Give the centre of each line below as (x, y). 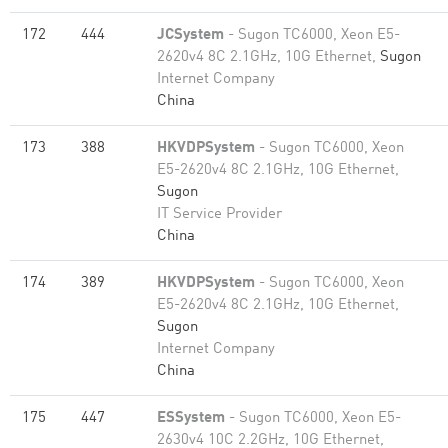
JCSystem (190, 35)
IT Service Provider (219, 214)
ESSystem (191, 418)
